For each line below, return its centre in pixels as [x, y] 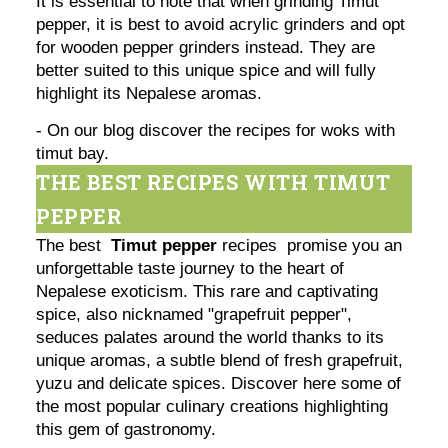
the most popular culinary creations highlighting [212, 406]
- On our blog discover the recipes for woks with [216, 130]
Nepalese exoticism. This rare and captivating [207, 291]
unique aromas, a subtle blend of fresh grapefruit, [220, 360]
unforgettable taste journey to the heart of [190, 268]
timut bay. [73, 153]
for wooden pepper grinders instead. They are [206, 48]
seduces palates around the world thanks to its [210, 337]
